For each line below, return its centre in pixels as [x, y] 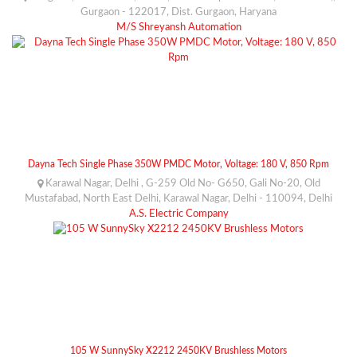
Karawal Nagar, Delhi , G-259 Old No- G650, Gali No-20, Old [181, 183]
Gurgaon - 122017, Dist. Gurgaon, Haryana [178, 12]
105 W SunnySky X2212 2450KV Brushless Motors [178, 350]
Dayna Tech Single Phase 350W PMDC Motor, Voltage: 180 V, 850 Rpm [178, 164]
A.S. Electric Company [178, 214]
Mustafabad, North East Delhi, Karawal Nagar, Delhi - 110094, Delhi [178, 198]
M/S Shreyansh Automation [178, 27]
